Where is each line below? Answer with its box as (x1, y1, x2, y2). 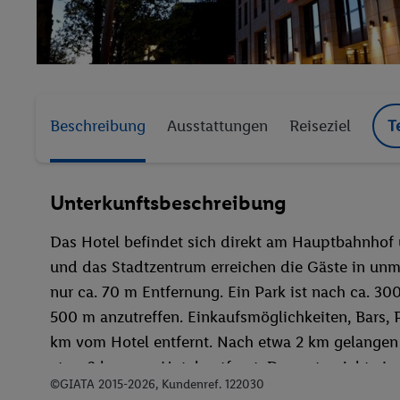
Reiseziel (289, 116, 351, 137)
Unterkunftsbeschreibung (50, 189, 287, 215)
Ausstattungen (167, 116, 268, 137)
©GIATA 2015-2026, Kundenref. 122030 (50, 376, 264, 392)
